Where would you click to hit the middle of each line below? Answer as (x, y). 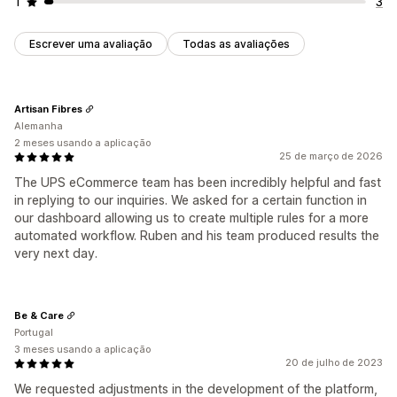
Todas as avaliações (236, 44)
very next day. (56, 253)
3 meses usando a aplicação (82, 350)
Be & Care (39, 315)
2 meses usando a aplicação (82, 143)
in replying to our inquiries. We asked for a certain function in (191, 200)
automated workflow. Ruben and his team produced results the (197, 236)
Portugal (34, 333)
